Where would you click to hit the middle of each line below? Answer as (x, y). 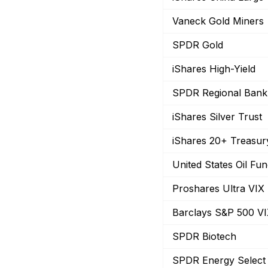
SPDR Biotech (204, 236)
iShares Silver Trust (217, 117)
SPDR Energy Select (219, 260)
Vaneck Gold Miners (218, 21)
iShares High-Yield (214, 69)
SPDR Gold (198, 45)
